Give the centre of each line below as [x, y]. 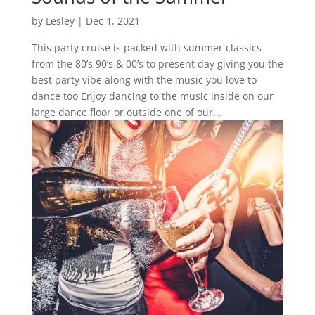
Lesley [60, 20]
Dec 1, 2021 [112, 20]
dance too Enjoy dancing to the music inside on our [152, 96]
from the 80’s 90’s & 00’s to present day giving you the [157, 63]
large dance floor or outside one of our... [126, 112]
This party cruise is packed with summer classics [146, 47]
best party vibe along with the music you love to [144, 79]
